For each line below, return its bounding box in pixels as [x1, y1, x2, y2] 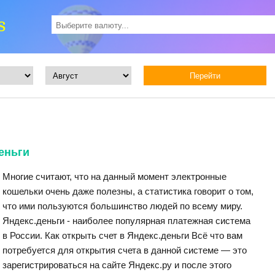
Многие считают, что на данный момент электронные [2, 171, 227, 182]
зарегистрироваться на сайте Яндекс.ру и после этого [2, 260, 231, 270]
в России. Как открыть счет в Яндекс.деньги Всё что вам [2, 230, 242, 241]
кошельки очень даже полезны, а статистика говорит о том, [2, 186, 254, 196]
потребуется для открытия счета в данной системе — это [2, 245, 247, 255]
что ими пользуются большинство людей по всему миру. [2, 201, 242, 211]
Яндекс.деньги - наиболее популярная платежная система [2, 215, 250, 226]
